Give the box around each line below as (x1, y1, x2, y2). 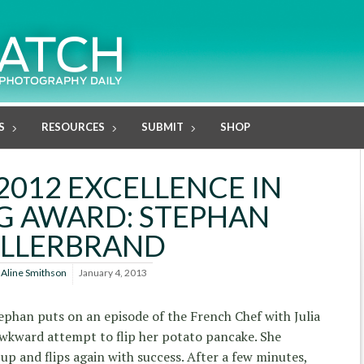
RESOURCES (41, 120, 105, 133)
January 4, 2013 (79, 266, 147, 279)
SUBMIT (141, 120, 184, 133)
